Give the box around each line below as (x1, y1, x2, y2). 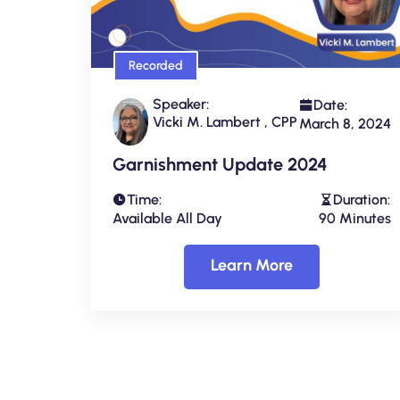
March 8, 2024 (299, 115, 391, 133)
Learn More (211, 255, 293, 276)
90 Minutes (319, 210, 391, 228)
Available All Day (112, 210, 222, 228)
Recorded (129, 58, 183, 74)
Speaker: (153, 96, 209, 113)
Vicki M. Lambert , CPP (153, 113, 297, 131)
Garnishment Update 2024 (112, 154, 328, 176)
